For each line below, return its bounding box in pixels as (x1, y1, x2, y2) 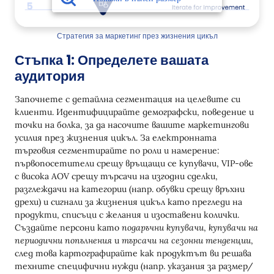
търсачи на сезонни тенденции (122, 235, 251, 246)
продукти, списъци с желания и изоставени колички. (15, 209, 239, 221)
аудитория (15, 67, 88, 86)
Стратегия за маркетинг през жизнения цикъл (56, 31, 218, 42)
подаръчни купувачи (122, 222, 204, 234)
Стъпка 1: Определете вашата (15, 51, 209, 70)
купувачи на (209, 222, 258, 234)
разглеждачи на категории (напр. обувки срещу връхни (15, 183, 245, 195)
